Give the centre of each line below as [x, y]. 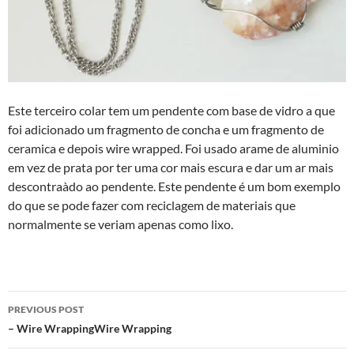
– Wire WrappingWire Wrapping [90, 328]
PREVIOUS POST [46, 309]
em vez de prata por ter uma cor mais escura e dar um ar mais [171, 167]
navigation [56, 331]
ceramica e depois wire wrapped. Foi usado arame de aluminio [173, 148]
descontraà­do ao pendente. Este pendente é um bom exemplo [174, 186]
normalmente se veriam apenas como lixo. [121, 224]
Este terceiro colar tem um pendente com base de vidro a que [171, 110]
